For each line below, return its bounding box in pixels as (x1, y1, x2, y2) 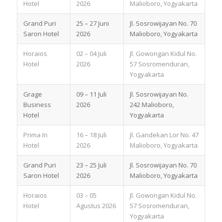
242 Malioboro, (129, 100, 174, 109)
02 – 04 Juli (76, 49, 107, 58)
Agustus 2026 (76, 201, 116, 210)
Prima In (23, 130, 48, 139)
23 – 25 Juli (76, 160, 107, 169)
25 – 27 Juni (76, 18, 109, 28)
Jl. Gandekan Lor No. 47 (129, 130, 199, 139)
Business (23, 100, 51, 109)
